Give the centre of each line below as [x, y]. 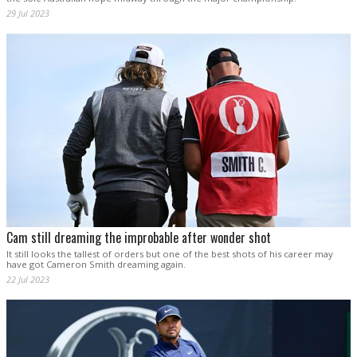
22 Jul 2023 [28, 280]
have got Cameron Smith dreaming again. [96, 265]
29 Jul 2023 [28, 14]
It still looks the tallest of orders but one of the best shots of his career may [170, 254]
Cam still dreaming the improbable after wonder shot [139, 238]
